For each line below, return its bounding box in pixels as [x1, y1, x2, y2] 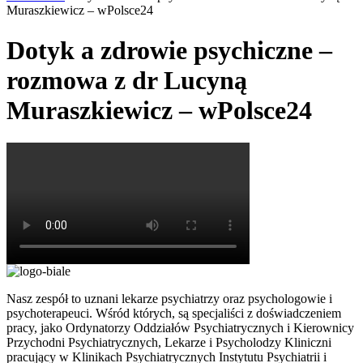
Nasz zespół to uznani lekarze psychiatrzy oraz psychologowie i [6, 292, 332, 306]
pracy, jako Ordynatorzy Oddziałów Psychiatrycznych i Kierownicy [6, 321, 354, 335]
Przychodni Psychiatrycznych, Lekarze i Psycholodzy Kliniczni [6, 335, 331, 350]
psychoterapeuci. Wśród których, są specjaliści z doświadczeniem [6, 306, 341, 321]
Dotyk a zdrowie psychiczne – [6, 35, 332, 65]
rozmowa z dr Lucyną [6, 65, 247, 95]
